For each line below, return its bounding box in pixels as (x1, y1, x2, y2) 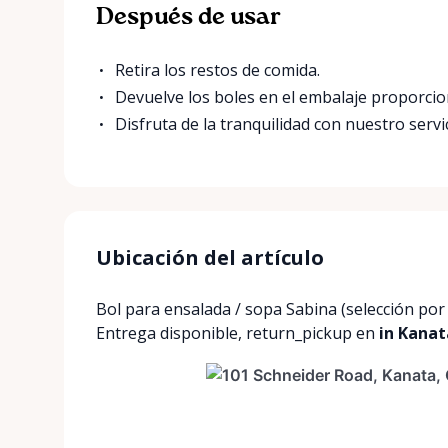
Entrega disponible (96, 321, 238, 344)
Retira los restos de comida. (115, 58, 321, 81)
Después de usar (96, 4, 281, 29)
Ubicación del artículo (96, 243, 324, 271)
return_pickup (246, 321, 352, 344)
